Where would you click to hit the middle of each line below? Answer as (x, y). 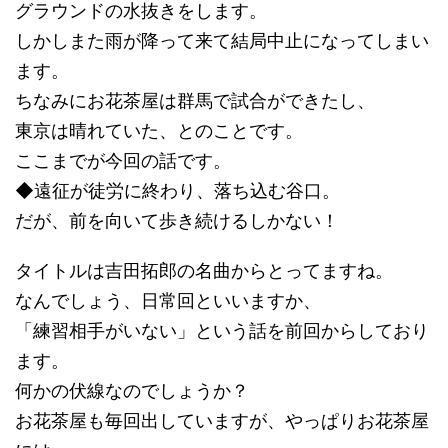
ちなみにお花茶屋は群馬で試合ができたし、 (195, 101)
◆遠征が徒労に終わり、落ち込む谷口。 (177, 191)
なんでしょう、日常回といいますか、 (168, 301)
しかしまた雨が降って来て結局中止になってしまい (222, 41)
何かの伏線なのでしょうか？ (132, 391)
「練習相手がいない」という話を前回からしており (222, 331)
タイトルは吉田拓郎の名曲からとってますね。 (204, 271)
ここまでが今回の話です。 (123, 161)
